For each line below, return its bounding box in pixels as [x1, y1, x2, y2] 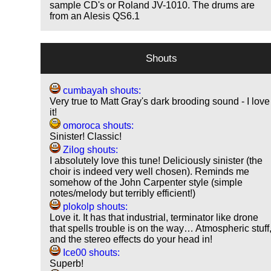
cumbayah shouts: [60, 85, 142, 96]
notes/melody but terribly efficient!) [50, 188, 196, 199]
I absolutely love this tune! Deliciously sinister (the [50, 155, 263, 166]
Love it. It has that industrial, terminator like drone [50, 212, 259, 223]
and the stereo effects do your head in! [50, 234, 213, 245]
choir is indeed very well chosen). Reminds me [50, 166, 250, 177]
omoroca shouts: [60, 120, 134, 131]
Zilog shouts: [60, 145, 119, 155]
